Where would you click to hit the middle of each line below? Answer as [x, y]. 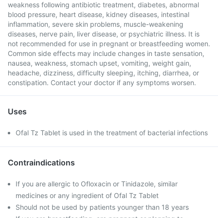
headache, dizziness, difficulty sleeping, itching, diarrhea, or [103, 73]
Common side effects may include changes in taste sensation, [106, 53]
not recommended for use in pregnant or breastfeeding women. [109, 44]
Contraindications [41, 163]
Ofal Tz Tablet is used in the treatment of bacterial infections [112, 133]
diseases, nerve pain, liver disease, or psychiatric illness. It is [104, 34]
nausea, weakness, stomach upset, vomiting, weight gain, [100, 63]
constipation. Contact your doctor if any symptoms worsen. [102, 82]
